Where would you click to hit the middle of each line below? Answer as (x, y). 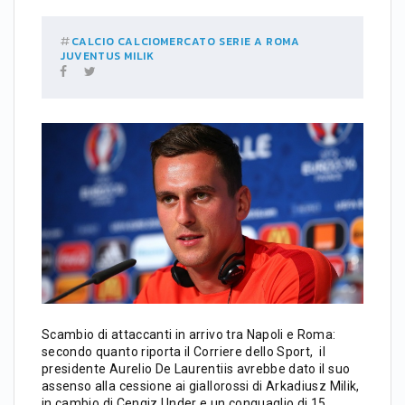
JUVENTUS (90, 56)
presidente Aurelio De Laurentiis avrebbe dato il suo (196, 369)
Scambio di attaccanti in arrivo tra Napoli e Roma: (189, 335)
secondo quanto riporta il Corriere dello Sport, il (184, 352)
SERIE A (241, 41)
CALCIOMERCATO (166, 41)
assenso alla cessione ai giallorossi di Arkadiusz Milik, (201, 386)
